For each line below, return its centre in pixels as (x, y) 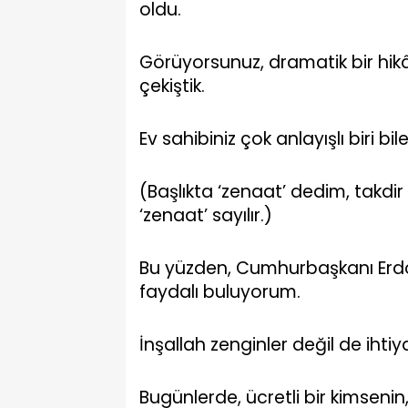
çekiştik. (172, 86)
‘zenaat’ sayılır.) (206, 215)
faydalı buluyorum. (220, 292)
